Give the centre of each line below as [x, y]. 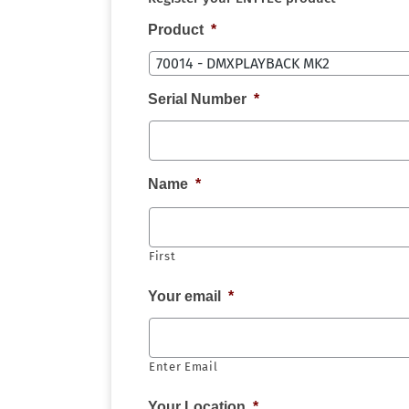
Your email [184, 296]
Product [176, 30]
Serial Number [197, 99]
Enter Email [184, 367]
